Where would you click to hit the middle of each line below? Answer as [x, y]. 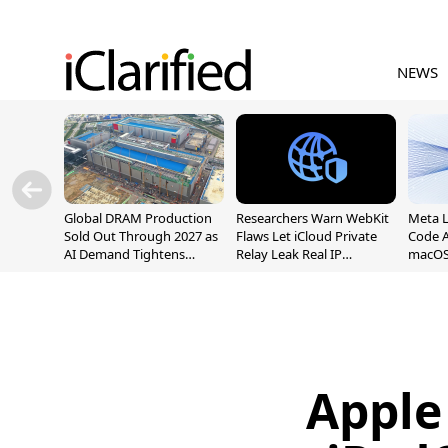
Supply [84, 272]
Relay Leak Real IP [289, 254]
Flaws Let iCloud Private [306, 236]
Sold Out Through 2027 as [141, 236]
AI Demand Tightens [124, 254]
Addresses [266, 272]
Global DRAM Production [138, 218]
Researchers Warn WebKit [312, 218]
